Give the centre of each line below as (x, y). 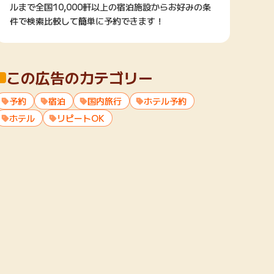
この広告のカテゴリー (80, 78)
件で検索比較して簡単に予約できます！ (87, 21)
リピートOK (81, 118)
